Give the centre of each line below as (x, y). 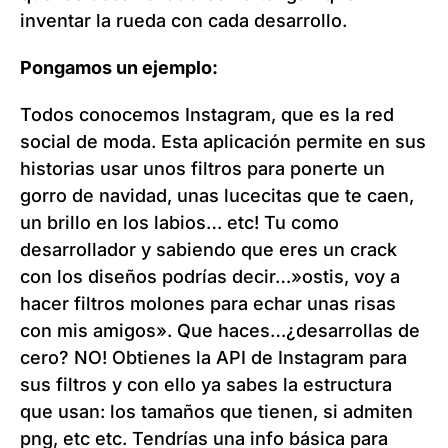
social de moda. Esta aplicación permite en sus (223, 142)
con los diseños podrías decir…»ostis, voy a (210, 277)
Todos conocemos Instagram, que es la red (207, 115)
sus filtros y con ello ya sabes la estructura (206, 385)
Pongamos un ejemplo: (119, 68)
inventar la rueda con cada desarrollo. (183, 21)
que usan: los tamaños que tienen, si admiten (216, 412)
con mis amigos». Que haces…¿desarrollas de (220, 331)
